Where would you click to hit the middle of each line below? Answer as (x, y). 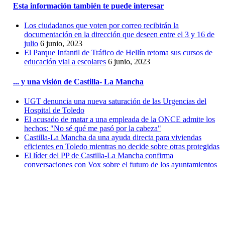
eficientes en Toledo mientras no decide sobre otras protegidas (122, 146)
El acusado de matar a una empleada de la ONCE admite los (120, 119)
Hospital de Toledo (54, 110)
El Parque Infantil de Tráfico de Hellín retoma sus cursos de (118, 53)
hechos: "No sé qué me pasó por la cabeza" (93, 128)
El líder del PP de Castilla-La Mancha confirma (99, 155)
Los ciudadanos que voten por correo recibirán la (101, 26)
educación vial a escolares (65, 62)
